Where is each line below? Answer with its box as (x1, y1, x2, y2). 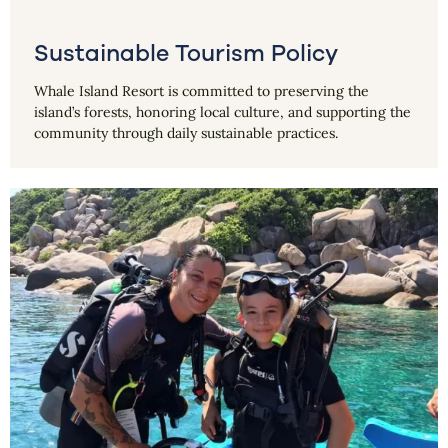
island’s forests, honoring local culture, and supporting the (34, 102, 411, 121)
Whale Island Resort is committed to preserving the (34, 81, 369, 100)
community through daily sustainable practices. (34, 123, 338, 142)
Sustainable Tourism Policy (34, 39, 338, 67)
